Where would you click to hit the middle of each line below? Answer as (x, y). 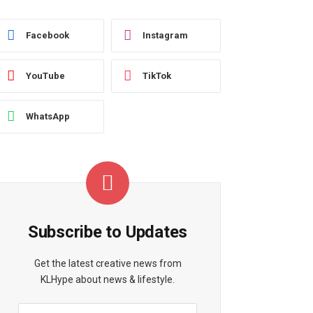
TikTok (157, 76)
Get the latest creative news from (108, 263)
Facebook (48, 36)
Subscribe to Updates (108, 232)
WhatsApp (48, 117)
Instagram (165, 36)
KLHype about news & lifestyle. (108, 279)
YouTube (45, 76)
